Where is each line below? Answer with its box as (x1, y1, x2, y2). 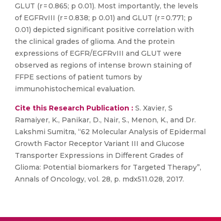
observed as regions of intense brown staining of (15, 61, 191, 70)
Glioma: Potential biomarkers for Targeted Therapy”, (15, 163, 201, 172)
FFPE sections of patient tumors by (15, 73, 142, 81)
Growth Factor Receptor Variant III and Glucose (15, 139, 184, 148)
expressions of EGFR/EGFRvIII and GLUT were (15, 49, 182, 58)
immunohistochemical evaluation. (15, 84, 135, 93)
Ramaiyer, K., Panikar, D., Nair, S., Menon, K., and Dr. (15, 115, 196, 124)
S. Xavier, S (133, 104, 173, 112)
